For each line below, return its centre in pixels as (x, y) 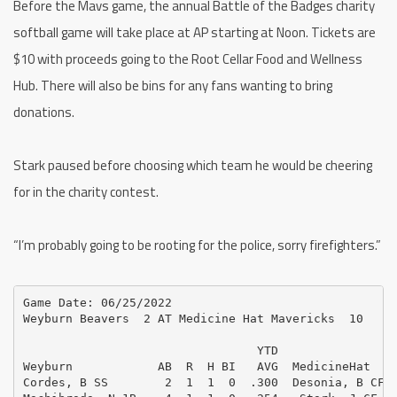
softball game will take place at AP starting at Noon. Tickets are (195, 33)
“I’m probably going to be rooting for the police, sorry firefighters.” (197, 245)
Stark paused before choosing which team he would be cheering (193, 166)
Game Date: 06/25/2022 (97, 302)
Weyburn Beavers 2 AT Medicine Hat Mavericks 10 (193, 318)
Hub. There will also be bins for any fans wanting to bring (173, 86)
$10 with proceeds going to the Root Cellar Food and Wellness (188, 59)
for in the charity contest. (86, 192)
